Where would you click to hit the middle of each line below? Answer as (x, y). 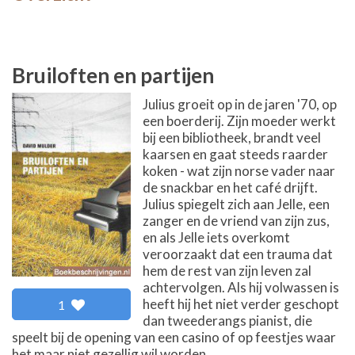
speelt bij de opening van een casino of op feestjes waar (174, 337)
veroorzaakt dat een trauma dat (238, 254)
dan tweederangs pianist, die (227, 320)
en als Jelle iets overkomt (216, 237)
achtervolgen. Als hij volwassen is (241, 287)
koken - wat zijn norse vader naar (239, 170)
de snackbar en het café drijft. (230, 187)
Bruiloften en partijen (113, 75)
